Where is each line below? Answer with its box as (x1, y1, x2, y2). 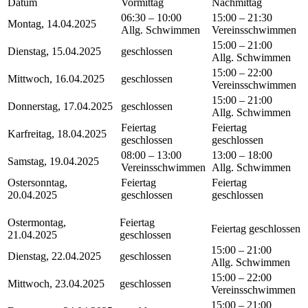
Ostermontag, (8, 217, 66, 229)
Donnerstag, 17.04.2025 (8, 100, 113, 113)
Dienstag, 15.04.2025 (8, 45, 101, 58)
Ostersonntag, (8, 177, 67, 189)
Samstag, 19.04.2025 (8, 155, 99, 168)
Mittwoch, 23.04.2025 (8, 278, 104, 290)
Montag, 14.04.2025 (8, 18, 96, 30)
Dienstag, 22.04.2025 (8, 250, 101, 263)
